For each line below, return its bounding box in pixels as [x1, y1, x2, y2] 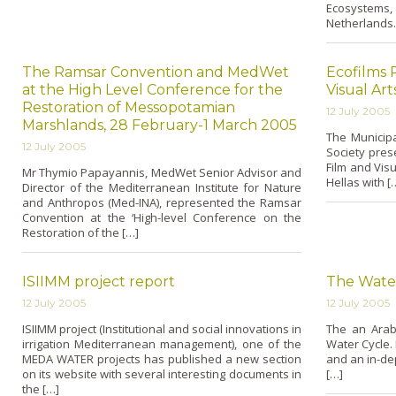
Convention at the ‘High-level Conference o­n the [22, 209, 301, 225]
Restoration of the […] [22, 225, 139, 240]
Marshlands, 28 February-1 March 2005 [22, 117, 297, 133]
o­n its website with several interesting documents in [22, 366, 301, 383]
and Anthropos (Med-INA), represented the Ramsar [22, 194, 301, 210]
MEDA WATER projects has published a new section [22, 351, 301, 368]
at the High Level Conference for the [22, 81, 283, 98]
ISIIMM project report [22, 273, 175, 291]
